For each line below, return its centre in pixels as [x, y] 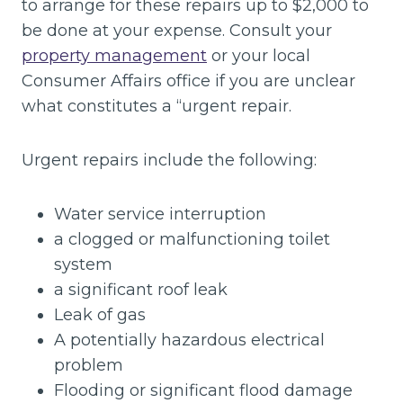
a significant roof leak [141, 289]
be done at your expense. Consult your [177, 30]
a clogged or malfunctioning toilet [192, 239]
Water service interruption [160, 214]
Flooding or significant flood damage [203, 390]
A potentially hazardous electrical [189, 340]
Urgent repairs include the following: [169, 160]
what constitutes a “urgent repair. [157, 106]
